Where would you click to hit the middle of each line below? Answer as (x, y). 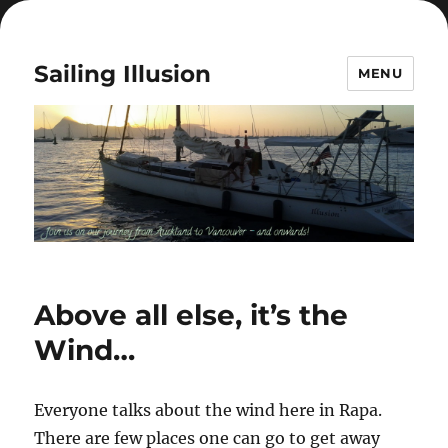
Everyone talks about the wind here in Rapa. (208, 410)
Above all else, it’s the (191, 315)
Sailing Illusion (123, 73)
